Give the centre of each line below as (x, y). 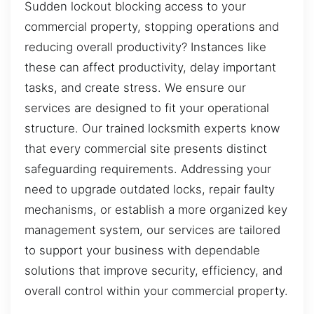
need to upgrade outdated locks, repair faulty (150, 190)
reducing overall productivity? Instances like (145, 47)
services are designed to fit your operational (147, 108)
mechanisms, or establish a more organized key (156, 210)
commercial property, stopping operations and (152, 27)
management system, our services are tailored (152, 230)
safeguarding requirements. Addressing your (148, 169)
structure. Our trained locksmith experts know (152, 129)
